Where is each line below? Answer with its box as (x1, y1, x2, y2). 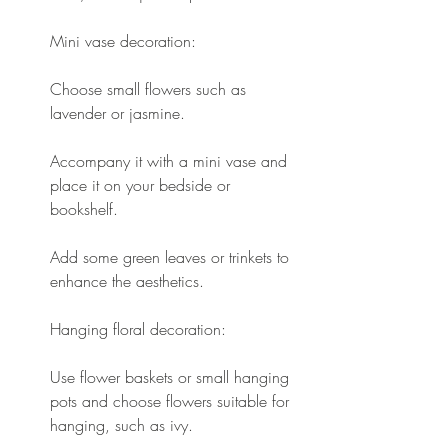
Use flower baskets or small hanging (50, 365, 294, 388)
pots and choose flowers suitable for (50, 389, 294, 412)
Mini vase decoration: (50, 29, 196, 52)
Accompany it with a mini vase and (50, 149, 292, 172)
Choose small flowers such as (50, 77, 251, 100)
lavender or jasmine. (50, 101, 185, 124)
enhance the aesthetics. (50, 269, 204, 292)
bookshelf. (50, 197, 118, 220)
